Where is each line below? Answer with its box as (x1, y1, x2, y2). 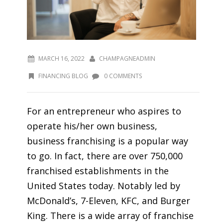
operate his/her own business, (27, 119, 157, 132)
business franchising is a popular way (27, 134, 188, 147)
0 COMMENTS (103, 71, 142, 80)
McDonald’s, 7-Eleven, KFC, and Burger (27, 194, 190, 207)
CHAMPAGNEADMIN (99, 54, 155, 63)
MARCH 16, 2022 (38, 54, 85, 63)
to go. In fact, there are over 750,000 (27, 149, 183, 162)
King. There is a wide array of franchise (27, 209, 194, 222)
